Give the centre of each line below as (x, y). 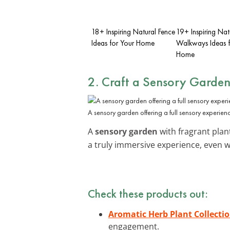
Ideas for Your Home (123, 43)
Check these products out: (148, 193)
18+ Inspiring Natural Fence (133, 32)
